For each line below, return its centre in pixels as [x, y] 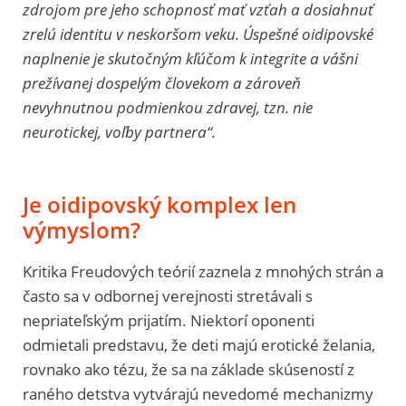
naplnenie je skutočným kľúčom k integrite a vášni [190, 58]
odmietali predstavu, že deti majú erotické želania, [199, 344]
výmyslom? [82, 229]
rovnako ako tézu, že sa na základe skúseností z [188, 369]
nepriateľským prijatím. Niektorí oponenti [169, 320]
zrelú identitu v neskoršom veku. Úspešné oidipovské [198, 34]
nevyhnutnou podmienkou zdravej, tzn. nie [168, 107]
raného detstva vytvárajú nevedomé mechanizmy [198, 393]
